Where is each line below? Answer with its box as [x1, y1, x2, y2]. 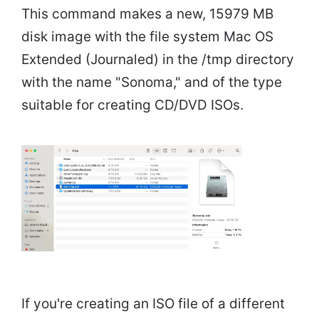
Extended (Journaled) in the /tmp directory [21, 51, 294, 68]
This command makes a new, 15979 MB [21, 6, 273, 23]
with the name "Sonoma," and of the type [21, 74, 282, 91]
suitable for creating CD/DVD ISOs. [21, 97, 244, 114]
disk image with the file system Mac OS [21, 28, 273, 46]
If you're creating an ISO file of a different [21, 296, 285, 313]
